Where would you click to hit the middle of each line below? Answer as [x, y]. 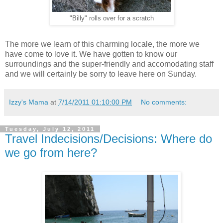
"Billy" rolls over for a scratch [111, 18]
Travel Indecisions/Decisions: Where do [109, 138]
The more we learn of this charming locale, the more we [102, 44]
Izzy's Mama [29, 102]
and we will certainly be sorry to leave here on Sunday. [101, 74]
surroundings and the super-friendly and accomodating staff [109, 64]
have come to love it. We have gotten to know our [91, 54]
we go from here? [51, 152]
